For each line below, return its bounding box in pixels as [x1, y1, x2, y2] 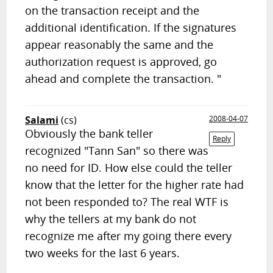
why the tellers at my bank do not [25, 211, 197, 226]
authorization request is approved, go [25, 54, 218, 69]
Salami [25, 113, 59, 127]
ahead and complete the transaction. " [25, 71, 222, 86]
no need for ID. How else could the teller [25, 160, 233, 175]
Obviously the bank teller [25, 126, 154, 141]
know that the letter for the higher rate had [25, 177, 244, 192]
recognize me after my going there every [25, 229, 232, 243]
